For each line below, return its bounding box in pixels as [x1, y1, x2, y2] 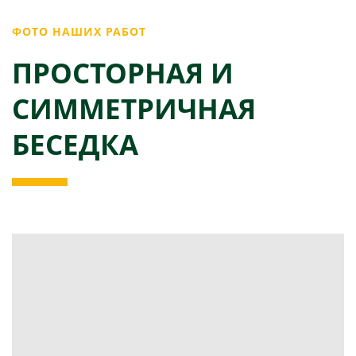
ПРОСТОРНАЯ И [12, 53, 234, 91]
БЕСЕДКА [12, 125, 138, 163]
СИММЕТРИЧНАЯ [12, 89, 256, 127]
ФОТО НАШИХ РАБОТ [12, 24, 147, 39]
